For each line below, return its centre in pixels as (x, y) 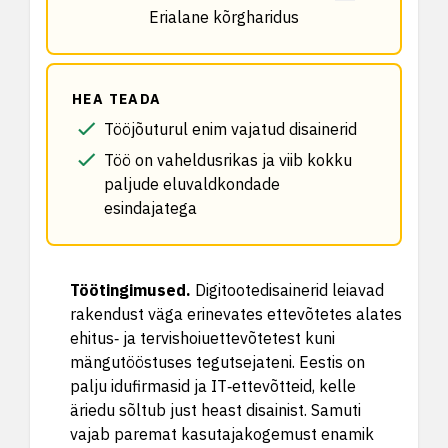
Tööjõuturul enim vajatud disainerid (230, 129)
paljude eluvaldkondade (192, 184)
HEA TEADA (117, 99)
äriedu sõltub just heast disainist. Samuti (215, 410)
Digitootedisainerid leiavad (289, 290)
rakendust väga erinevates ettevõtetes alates (236, 314)
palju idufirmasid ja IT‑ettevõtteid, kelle (213, 386)
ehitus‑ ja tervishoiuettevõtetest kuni (202, 338)
